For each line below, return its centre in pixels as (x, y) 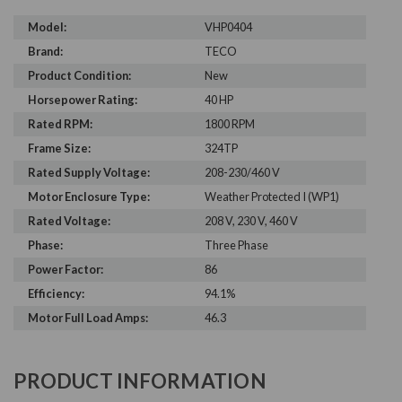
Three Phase (236, 245)
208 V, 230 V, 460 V (251, 221)
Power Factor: (66, 270)
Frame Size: (59, 149)
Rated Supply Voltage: (89, 173)
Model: (47, 27)
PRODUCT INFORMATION (140, 381)
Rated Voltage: (69, 221)
